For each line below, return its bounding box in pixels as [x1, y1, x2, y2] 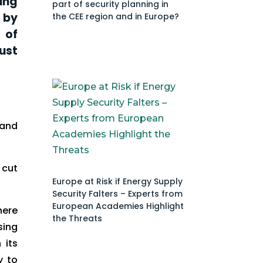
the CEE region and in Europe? [52, 10, 180, 22]
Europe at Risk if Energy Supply [52, 175, 183, 187]
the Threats [52, 212, 103, 224]
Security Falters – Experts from [52, 187, 183, 200]
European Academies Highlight [52, 200, 184, 212]
